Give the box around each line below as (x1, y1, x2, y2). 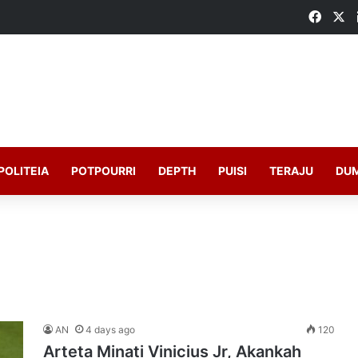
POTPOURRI (71, 164, 136, 177)
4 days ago (86, 324, 135, 336)
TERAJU (269, 164, 313, 177)
